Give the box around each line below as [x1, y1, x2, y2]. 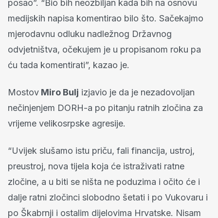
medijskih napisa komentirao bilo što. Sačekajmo [8, 13, 203, 23]
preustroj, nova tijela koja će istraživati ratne [8, 161, 184, 171]
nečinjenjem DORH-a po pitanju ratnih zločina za [8, 102, 203, 113]
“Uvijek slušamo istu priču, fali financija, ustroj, [8, 145, 195, 156]
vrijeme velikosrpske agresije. [8, 118, 126, 128]
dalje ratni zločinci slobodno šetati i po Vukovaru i [8, 192, 208, 202]
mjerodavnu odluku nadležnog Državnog [8, 28, 172, 39]
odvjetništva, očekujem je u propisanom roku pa [8, 44, 201, 54]
